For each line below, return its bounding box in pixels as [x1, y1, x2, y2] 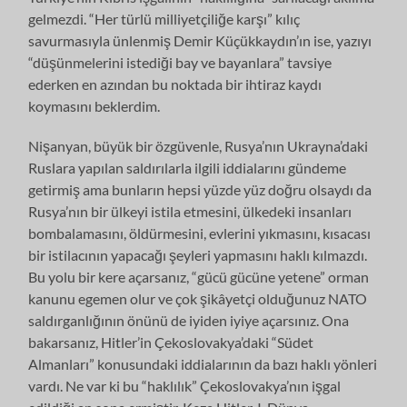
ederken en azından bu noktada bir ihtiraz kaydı [28, 74, 323, 93]
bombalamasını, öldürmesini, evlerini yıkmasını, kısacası [28, 223, 372, 242]
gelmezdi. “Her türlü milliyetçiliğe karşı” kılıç [28, 9, 301, 27]
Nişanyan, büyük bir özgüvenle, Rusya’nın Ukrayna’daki [28, 136, 369, 154]
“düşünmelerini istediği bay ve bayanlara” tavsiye [28, 53, 333, 71]
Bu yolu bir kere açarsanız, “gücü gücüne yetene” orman [28, 267, 370, 285]
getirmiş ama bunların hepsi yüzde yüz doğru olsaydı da [28, 180, 372, 198]
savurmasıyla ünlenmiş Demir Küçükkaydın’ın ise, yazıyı [28, 31, 372, 49]
